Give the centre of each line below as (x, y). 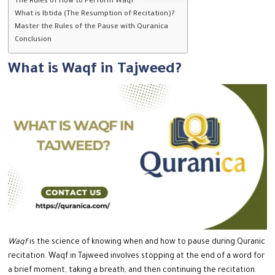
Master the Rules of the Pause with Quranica (92, 28)
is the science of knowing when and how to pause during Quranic (147, 243)
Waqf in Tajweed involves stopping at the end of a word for (157, 257)
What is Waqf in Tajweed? (95, 70)
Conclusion (33, 41)
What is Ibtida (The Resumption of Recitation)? (95, 15)
